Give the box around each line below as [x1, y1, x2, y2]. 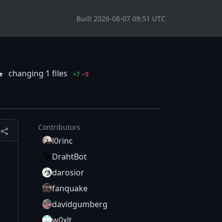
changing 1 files [6, 68, 69, 79]
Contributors [38, 122, 80, 132]
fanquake [52, 183, 88, 194]
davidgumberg [52, 199, 108, 210]
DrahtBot [52, 151, 87, 163]
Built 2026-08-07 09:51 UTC [76, 13, 166, 23]
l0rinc [52, 135, 73, 147]
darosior [52, 167, 84, 178]
